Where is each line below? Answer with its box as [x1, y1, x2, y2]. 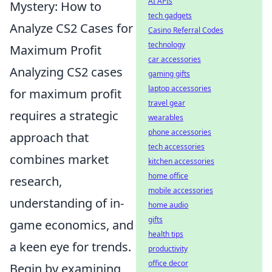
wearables [148, 112, 183, 123]
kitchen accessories [148, 156, 214, 166]
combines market [10, 151, 109, 168]
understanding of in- [10, 195, 124, 211]
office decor [148, 258, 188, 268]
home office [148, 171, 188, 181]
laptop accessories [148, 83, 211, 93]
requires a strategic [10, 107, 118, 124]
